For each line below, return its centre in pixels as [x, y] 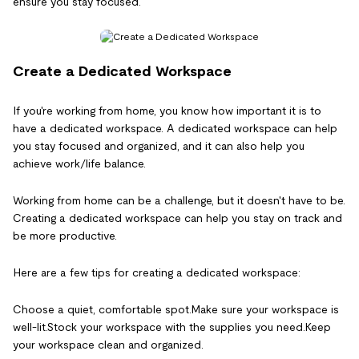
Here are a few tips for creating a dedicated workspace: [157, 272]
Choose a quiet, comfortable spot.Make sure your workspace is [176, 309]
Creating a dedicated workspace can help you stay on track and [177, 218]
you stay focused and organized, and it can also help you [159, 146]
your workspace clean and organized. [108, 345]
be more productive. [65, 236]
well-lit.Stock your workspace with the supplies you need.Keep [172, 327]
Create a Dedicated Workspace [122, 71]
